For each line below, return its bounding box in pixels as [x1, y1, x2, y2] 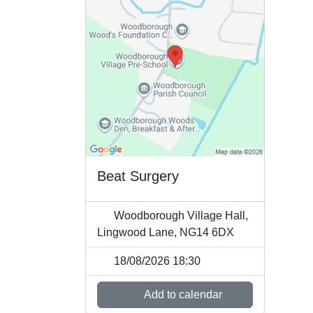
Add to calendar [142, 288, 222, 300]
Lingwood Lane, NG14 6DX [97, 226, 234, 238]
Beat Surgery [97, 168, 179, 184]
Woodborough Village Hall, [111, 209, 248, 221]
